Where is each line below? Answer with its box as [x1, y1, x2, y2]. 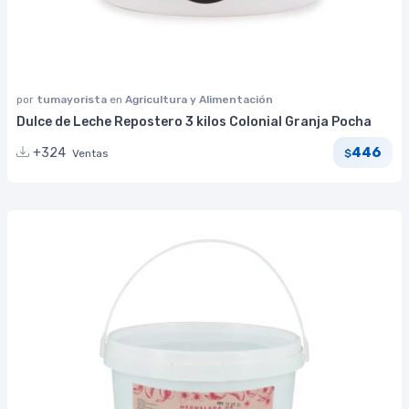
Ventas [72, 146, 109, 160]
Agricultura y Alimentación [125, 93, 273, 107]
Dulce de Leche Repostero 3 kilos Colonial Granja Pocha [16, 114, 372, 131]
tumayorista [37, 93, 110, 107]
